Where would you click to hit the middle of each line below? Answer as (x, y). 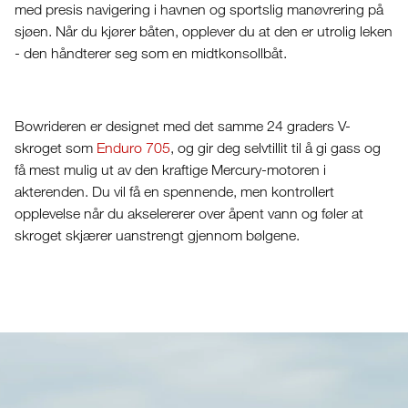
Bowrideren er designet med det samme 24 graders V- (182, 126)
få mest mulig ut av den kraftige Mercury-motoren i (170, 169)
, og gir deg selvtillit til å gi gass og (275, 148)
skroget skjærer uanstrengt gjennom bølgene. (157, 235)
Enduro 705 (133, 148)
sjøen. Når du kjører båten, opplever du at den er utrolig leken (203, 31)
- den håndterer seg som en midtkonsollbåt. (150, 53)
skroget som (55, 148)
